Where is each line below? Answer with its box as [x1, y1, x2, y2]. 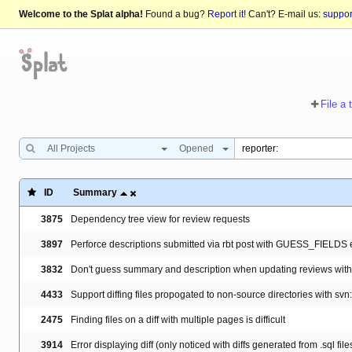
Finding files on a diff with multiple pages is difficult [71, 314, 285, 326]
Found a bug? [143, 9, 207, 20]
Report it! [207, 9, 246, 20]
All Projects [47, 143, 95, 155]
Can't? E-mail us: [246, 9, 323, 20]
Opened [179, 143, 214, 155]
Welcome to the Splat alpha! [19, 9, 143, 20]
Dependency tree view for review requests [71, 214, 250, 225]
